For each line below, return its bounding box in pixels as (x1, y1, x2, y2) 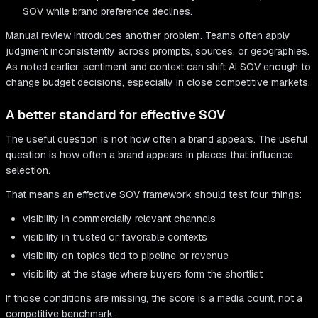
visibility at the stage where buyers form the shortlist (23, 268, 263, 281)
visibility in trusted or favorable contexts (23, 231, 207, 244)
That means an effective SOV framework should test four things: (6, 188, 302, 202)
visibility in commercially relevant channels (23, 212, 216, 226)
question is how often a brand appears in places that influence (6, 148, 293, 162)
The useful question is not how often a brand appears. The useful (6, 133, 307, 146)
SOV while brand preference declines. (23, 5, 192, 18)
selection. (6, 164, 50, 177)
